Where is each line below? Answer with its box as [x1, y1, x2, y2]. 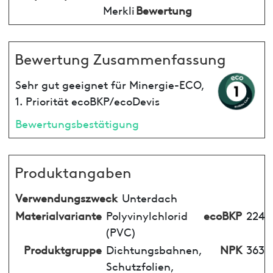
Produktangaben [14, 161, 132, 182]
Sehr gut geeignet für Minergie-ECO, [15, 76, 205, 91]
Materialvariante [15, 207, 102, 222]
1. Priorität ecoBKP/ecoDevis [15, 92, 160, 108]
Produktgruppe [23, 241, 102, 257]
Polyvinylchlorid [105, 207, 188, 222]
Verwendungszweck [15, 189, 118, 205]
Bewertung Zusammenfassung [14, 48, 226, 68]
